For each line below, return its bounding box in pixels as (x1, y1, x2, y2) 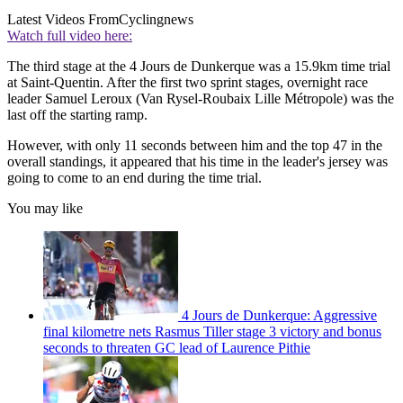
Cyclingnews (119, 11, 193, 27)
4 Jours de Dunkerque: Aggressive (182, 307, 377, 323)
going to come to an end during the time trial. (7, 169, 262, 185)
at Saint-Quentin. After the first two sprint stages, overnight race (7, 74, 368, 90)
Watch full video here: (7, 27, 132, 43)
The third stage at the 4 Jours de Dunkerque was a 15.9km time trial (7, 58, 390, 74)
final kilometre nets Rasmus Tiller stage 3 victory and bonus (43, 323, 381, 339)
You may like (7, 200, 83, 216)
